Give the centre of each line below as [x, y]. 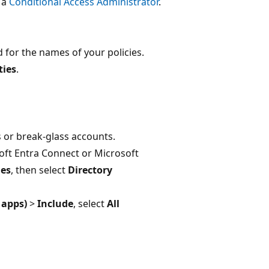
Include [55, 203]
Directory [90, 170]
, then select [39, 170]
